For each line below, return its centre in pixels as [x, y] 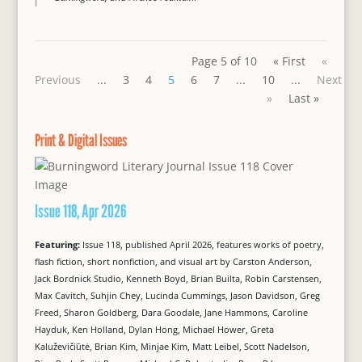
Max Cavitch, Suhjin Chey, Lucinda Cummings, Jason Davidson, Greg [177, 295]
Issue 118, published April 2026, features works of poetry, [203, 244]
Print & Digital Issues [80, 140]
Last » [304, 98]
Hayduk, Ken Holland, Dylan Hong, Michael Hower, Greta [154, 329]
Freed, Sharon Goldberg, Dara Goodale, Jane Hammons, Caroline [171, 312]
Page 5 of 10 [225, 61]
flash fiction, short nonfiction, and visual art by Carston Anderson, [173, 261]
